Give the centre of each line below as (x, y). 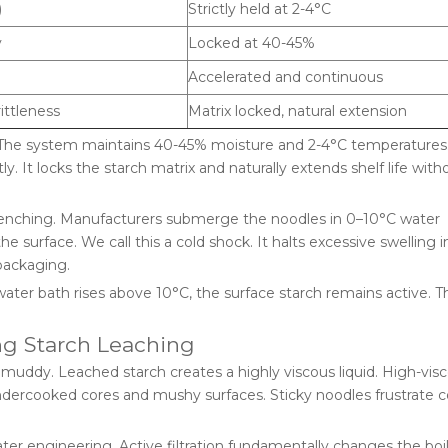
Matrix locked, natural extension (297, 111)
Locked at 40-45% (251, 43)
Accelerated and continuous (285, 77)
